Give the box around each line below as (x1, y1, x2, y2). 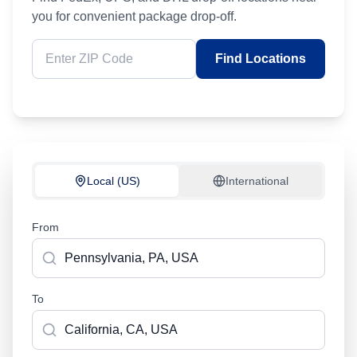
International (225, 175, 288, 187)
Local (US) (86, 175, 140, 187)
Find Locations (215, 52, 306, 65)
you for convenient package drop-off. (32, 10, 237, 23)
